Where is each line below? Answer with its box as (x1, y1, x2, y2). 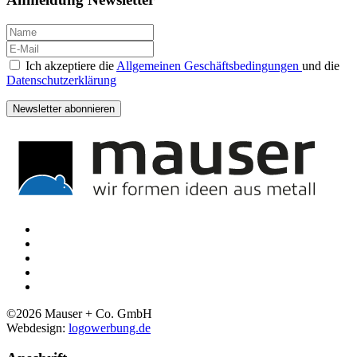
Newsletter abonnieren (13, 102, 115, 115)
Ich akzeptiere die (22, 58, 116, 73)
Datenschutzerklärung (6, 73, 116, 87)
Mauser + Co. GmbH (41, 306, 152, 320)
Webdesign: (6, 320, 69, 335)
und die (302, 58, 339, 73)
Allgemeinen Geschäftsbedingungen (116, 58, 302, 73)
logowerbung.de (69, 320, 151, 335)
